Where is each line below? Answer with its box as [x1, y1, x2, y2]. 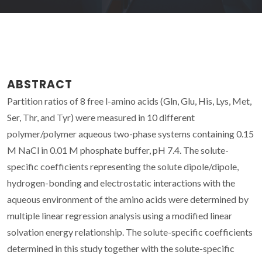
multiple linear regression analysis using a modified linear [7, 209, 232, 221]
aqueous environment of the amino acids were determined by [7, 193, 249, 205]
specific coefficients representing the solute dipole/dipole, [7, 160, 239, 172]
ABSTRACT [7, 76, 73, 92]
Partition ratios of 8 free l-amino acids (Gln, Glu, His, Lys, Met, [7, 95, 251, 106]
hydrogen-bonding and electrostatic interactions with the [7, 177, 235, 188]
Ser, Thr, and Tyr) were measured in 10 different [7, 111, 195, 123]
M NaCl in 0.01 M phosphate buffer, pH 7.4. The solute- [7, 144, 229, 156]
